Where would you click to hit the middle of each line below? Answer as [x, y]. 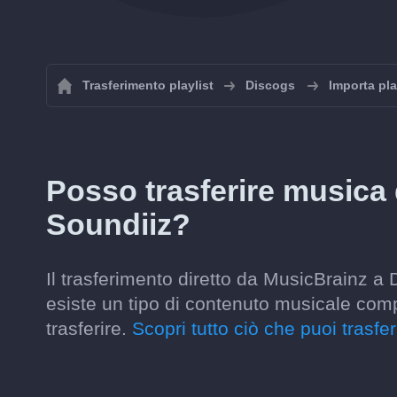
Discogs [270, 85]
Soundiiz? [118, 224]
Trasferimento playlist [148, 85]
